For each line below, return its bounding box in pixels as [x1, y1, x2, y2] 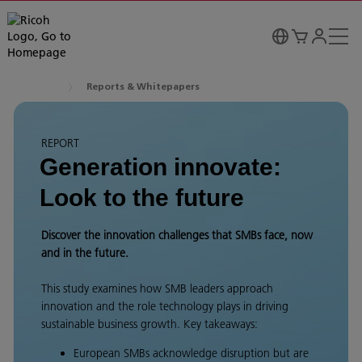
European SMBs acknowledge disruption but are [74, 346, 309, 360]
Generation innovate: [40, 154, 281, 180]
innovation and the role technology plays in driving [41, 299, 288, 314]
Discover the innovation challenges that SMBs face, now [41, 228, 313, 242]
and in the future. [41, 246, 128, 260]
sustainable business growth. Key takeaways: [41, 317, 261, 331]
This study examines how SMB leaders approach [41, 281, 273, 296]
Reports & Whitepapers [86, 82, 200, 92]
